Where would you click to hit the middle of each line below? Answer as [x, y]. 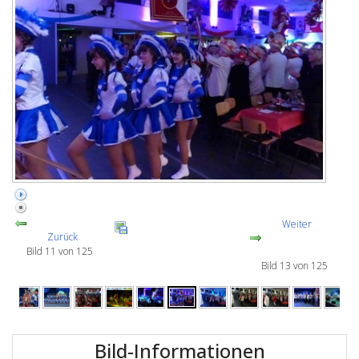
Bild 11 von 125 [63, 251]
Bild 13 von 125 [296, 265]
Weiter [296, 224]
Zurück [62, 236]
